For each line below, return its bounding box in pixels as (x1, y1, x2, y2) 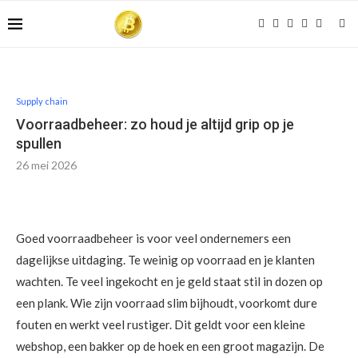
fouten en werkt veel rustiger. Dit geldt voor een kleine (16, 317, 305, 332)
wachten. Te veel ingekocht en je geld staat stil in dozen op (16, 274, 323, 288)
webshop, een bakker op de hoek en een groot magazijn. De (16, 339, 324, 353)
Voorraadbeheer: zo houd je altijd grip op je (16, 116, 294, 133)
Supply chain (16, 96, 68, 106)
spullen (16, 135, 62, 152)
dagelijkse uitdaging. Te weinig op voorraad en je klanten (16, 253, 315, 267)
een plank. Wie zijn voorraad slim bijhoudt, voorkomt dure (16, 296, 317, 310)
